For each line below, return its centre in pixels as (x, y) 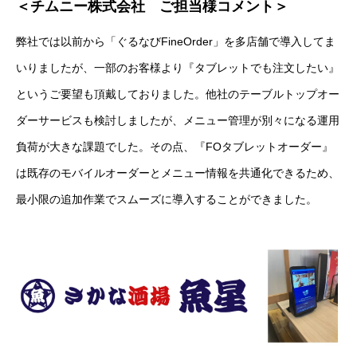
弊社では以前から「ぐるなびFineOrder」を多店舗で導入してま (176, 41)
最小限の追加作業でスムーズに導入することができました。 (167, 199)
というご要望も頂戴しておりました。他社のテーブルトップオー (178, 94)
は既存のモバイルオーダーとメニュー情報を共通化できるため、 (178, 173)
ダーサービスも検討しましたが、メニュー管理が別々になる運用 (178, 120)
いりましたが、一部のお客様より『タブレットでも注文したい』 (178, 67)
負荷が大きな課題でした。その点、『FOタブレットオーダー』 (175, 146)
